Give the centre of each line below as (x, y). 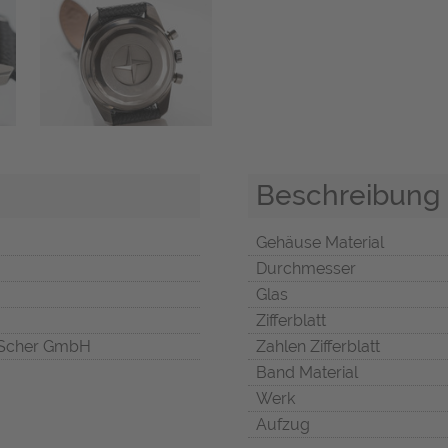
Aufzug (283, 425)
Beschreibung (348, 195)
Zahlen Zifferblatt (318, 347)
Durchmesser (306, 269)
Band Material (307, 373)
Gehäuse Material (320, 243)
